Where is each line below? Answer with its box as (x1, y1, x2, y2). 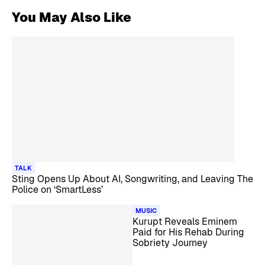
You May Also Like (12, 9, 131, 25)
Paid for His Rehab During (132, 225, 244, 238)
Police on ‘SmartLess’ (12, 183, 103, 196)
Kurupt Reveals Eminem (132, 215, 237, 228)
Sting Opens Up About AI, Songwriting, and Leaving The (12, 172, 253, 185)
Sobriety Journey (132, 236, 208, 249)
